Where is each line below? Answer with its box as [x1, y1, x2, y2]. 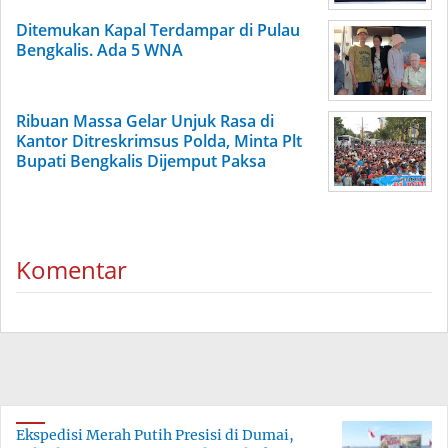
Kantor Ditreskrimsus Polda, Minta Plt [16, 130, 302, 153]
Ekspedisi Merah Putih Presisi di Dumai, [16, 426, 294, 445]
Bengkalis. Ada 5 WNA [16, 39, 183, 62]
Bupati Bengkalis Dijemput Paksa [16, 150, 266, 173]
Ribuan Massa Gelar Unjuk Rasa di [16, 110, 274, 133]
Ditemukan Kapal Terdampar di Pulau [16, 19, 300, 42]
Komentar [16, 253, 127, 287]
